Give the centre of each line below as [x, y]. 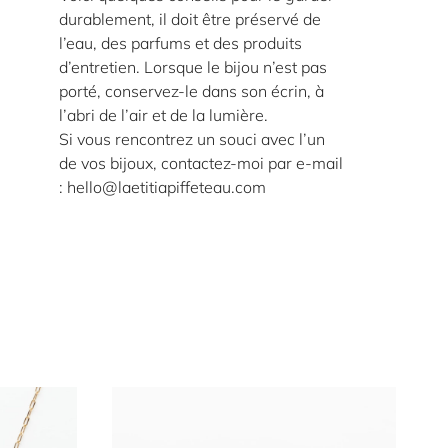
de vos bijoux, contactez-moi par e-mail [201, 163]
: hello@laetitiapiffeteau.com [163, 187]
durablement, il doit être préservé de [190, 19]
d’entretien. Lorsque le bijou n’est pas [193, 67]
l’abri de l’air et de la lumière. [164, 115]
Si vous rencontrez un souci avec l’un [192, 139]
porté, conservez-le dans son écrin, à [192, 91]
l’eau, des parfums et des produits [181, 43]
